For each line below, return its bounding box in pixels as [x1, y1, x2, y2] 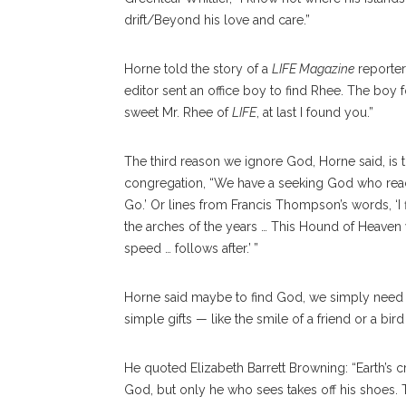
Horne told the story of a [124, 62, 272, 76]
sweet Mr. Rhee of [124, 105, 232, 120]
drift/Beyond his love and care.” [124, 13, 310, 27]
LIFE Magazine [272, 62, 354, 76]
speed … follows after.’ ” [124, 241, 258, 256]
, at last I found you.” [256, 105, 373, 120]
